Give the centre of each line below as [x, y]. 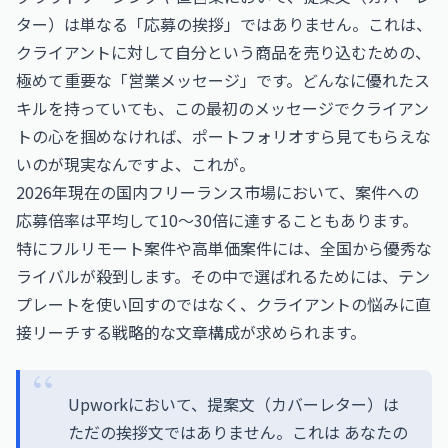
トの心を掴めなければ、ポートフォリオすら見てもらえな [223, 136]
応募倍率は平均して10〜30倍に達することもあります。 [217, 220]
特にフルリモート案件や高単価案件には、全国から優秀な [224, 248]
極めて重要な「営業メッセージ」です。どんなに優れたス [223, 80]
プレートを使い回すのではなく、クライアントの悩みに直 [223, 304]
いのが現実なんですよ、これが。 [135, 164]
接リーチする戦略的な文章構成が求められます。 [191, 332]
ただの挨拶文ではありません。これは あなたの [238, 432]
